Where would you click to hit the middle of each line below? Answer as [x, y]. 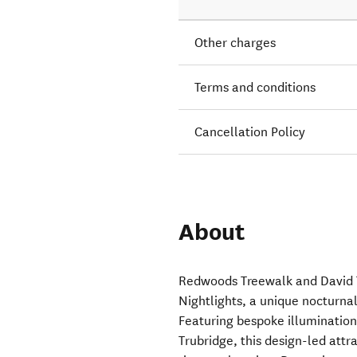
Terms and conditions [255, 88]
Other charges [235, 43]
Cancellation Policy [250, 132]
